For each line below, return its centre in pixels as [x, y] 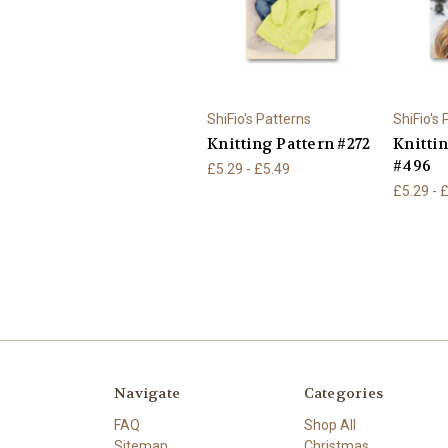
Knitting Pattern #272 [289, 144]
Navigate [147, 393]
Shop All [329, 425]
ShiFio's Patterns [259, 119]
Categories [343, 393]
